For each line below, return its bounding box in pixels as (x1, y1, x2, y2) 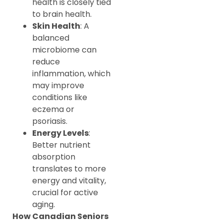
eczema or (32, 104, 74, 115)
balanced (32, 32, 69, 44)
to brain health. (32, 8, 92, 20)
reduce (32, 56, 60, 68)
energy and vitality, (32, 175, 106, 187)
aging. (32, 199, 55, 211)
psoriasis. (32, 115, 67, 127)
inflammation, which (32, 68, 111, 80)
